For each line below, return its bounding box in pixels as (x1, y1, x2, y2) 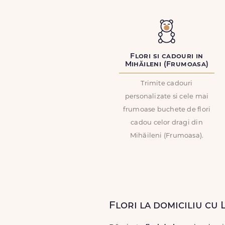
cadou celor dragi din (131, 120, 203, 126)
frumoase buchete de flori (123, 106, 211, 113)
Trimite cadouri (141, 80, 193, 87)
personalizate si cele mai (125, 93, 209, 100)
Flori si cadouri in (130, 53, 203, 60)
